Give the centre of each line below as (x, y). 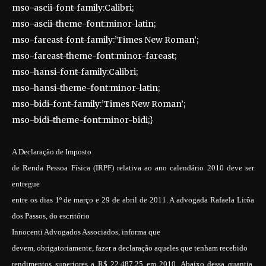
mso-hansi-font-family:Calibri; (75, 72)
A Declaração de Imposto (52, 152)
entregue (26, 184)
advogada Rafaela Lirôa (216, 200)
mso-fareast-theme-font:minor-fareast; (94, 56)
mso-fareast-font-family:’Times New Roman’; (105, 40)
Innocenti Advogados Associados (65, 232)
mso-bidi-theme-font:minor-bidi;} (83, 120)
